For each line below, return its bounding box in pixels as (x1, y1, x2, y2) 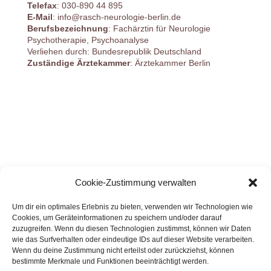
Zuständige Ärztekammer (27, 58, 130, 68)
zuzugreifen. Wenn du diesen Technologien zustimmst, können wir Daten (12, 224, 251, 233)
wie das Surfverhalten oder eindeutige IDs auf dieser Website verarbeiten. (12, 235, 254, 244)
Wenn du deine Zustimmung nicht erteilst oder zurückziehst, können (12, 246, 234, 255)
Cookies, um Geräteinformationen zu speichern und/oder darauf (12, 214, 221, 222)
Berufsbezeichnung (27, 24, 108, 33)
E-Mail (27, 12, 53, 22)
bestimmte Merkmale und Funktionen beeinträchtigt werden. (12, 257, 209, 266)
